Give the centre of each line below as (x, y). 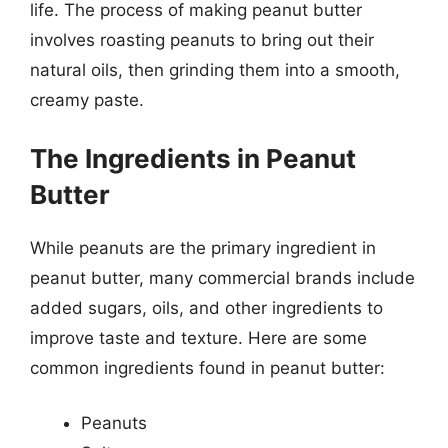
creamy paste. (87, 100)
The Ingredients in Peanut (193, 158)
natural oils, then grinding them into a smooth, (215, 70)
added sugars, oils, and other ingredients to (206, 307)
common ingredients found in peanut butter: (207, 367)
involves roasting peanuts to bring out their (202, 40)
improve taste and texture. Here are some (198, 337)
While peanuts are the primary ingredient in (203, 247)
